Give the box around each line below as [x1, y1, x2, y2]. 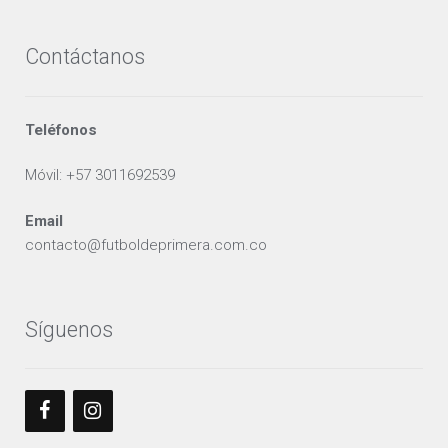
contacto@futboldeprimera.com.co [24, 235, 267, 254]
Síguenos [24, 316, 113, 342]
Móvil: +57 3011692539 [24, 166, 175, 185]
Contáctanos [24, 44, 145, 70]
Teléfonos [24, 120, 97, 139]
